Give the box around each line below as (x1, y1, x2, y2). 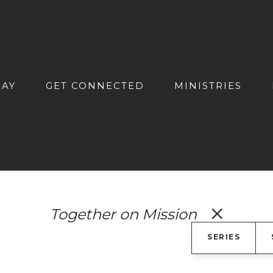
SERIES (207, 232, 240, 242)
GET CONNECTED (46, 80, 144, 92)
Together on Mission (50, 205, 197, 224)
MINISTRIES (174, 80, 242, 92)
